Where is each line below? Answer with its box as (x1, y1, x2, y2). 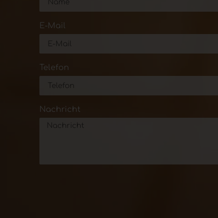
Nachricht (39, 105, 80, 114)
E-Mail (39, 21, 66, 31)
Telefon (39, 63, 69, 73)
